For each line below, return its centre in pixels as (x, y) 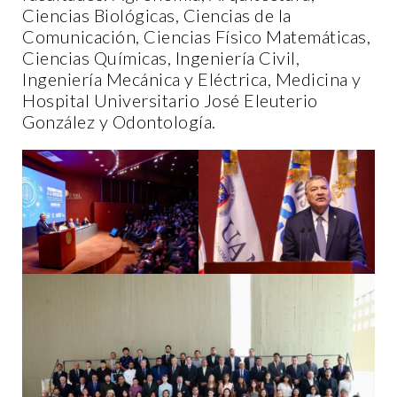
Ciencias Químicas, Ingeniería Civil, (161, 58)
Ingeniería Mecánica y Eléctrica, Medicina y (192, 79)
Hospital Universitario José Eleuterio (170, 100)
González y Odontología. (119, 121)
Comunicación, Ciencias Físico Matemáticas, (196, 36)
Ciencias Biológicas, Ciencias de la (157, 15)
